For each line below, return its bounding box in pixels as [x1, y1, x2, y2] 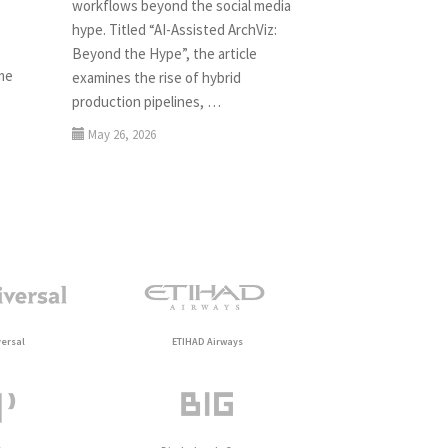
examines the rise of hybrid [71, 68, 241, 88]
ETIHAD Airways [172, 334, 244, 348]
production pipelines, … [71, 92, 221, 112]
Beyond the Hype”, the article [71, 44, 257, 64]
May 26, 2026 [87, 126, 156, 144]
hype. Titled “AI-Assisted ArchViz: [71, 20, 277, 40]
